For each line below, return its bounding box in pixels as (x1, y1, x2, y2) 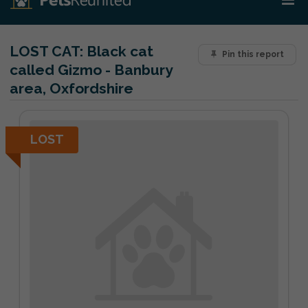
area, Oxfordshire (10, 80, 133, 97)
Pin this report (221, 49, 284, 60)
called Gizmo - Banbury (10, 61, 173, 78)
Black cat (83, 43, 153, 60)
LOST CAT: (10, 43, 83, 60)
